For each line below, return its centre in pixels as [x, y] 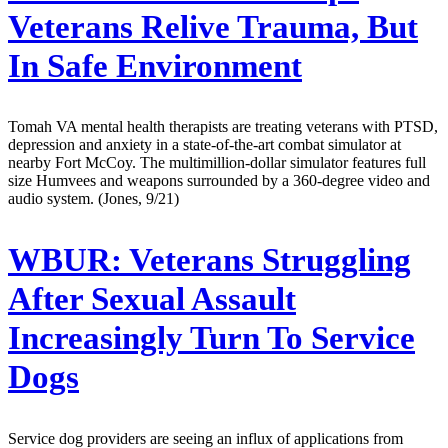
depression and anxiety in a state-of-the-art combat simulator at [204, 145]
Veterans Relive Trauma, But [213, 26]
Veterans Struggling [266, 260]
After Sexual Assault [152, 299]
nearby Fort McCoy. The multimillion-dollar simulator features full [217, 163]
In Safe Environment [155, 65]
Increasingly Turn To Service [211, 338]
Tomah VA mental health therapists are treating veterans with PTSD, [223, 127]
